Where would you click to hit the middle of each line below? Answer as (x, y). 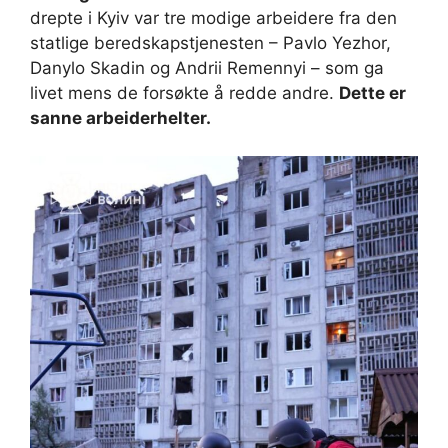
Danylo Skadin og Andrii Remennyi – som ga (207, 67)
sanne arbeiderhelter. (122, 117)
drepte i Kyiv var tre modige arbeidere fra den (213, 17)
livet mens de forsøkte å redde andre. (184, 92)
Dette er (372, 92)
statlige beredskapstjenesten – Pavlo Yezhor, (210, 42)
